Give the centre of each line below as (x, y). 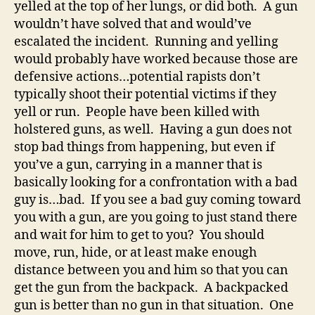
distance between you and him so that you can (151, 270)
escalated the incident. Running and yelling (146, 42)
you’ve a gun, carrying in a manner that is (138, 165)
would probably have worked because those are (156, 59)
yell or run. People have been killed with (137, 112)
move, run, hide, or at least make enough (135, 253)
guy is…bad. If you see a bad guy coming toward (157, 200)
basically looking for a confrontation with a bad (156, 182)
